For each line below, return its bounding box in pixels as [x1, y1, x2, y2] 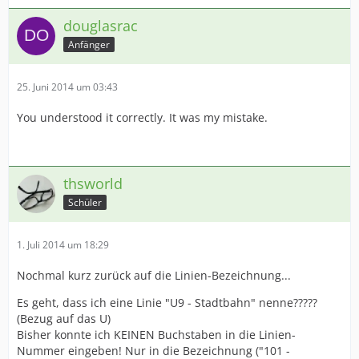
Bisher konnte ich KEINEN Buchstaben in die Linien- [17, 327, 296, 343]
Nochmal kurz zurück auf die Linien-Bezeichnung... [17, 268, 291, 284]
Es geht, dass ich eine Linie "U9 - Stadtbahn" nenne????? [17, 295, 317, 311]
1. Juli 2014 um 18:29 [17, 238, 109, 252]
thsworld [63, 174, 123, 194]
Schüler [68, 196, 102, 210]
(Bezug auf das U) [17, 311, 111, 327]
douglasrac [63, 16, 138, 36]
